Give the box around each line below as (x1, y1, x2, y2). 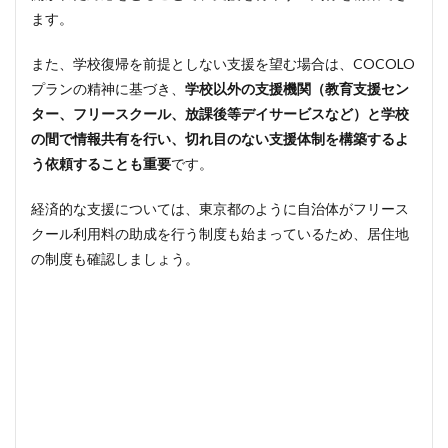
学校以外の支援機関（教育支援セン (185, 80, 409, 97)
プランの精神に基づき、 (31, 80, 185, 97)
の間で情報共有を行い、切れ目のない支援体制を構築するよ (31, 130, 409, 147)
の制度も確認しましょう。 (31, 250, 199, 267)
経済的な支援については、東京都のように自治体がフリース (31, 200, 409, 217)
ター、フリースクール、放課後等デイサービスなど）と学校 (31, 105, 409, 122)
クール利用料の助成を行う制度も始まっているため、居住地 (31, 225, 409, 242)
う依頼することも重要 (31, 155, 171, 172)
